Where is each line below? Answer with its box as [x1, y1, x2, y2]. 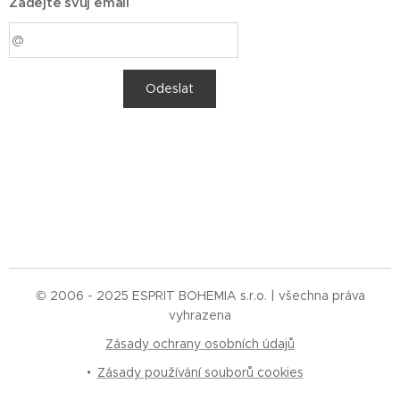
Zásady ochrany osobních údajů [105, 336, 295, 352]
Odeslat [146, 80, 195, 96]
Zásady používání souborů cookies [96, 364, 304, 380]
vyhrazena [169, 307, 231, 323]
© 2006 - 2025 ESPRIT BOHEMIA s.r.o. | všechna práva [35, 287, 365, 304]
